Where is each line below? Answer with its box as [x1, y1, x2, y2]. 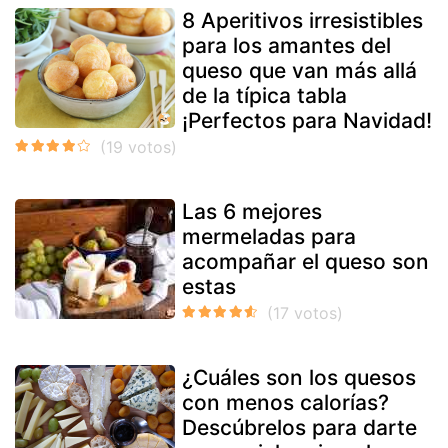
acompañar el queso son [182, 248, 429, 274]
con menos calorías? [182, 389, 389, 415]
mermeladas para [182, 223, 356, 249]
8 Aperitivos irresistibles [182, 7, 423, 33]
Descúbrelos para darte [182, 414, 417, 440]
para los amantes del [182, 32, 391, 58]
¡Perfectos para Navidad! [182, 107, 432, 133]
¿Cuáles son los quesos [182, 364, 416, 390]
